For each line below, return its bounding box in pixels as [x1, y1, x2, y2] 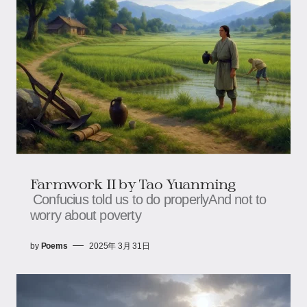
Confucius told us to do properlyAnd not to [33, 191, 267, 207]
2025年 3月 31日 [89, 241, 150, 251]
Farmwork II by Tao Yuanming [30, 175, 236, 192]
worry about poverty [30, 207, 141, 223]
